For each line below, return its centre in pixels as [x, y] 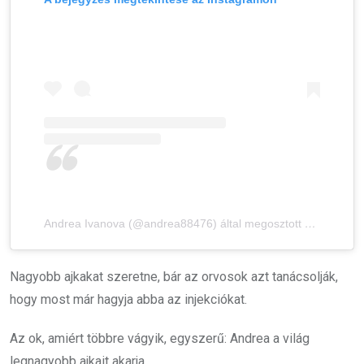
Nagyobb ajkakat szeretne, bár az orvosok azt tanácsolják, [174, 277]
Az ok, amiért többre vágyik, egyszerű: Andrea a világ [160, 339]
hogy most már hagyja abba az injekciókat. [128, 300]
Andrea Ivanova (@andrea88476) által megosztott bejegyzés [174, 224]
